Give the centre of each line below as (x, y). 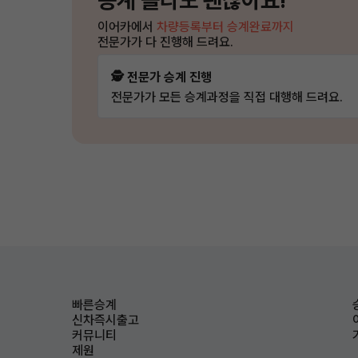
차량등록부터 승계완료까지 (225, 26)
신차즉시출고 (105, 320)
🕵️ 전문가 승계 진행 (161, 77)
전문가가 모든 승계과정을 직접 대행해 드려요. (227, 97)
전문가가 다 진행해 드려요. (165, 42)
